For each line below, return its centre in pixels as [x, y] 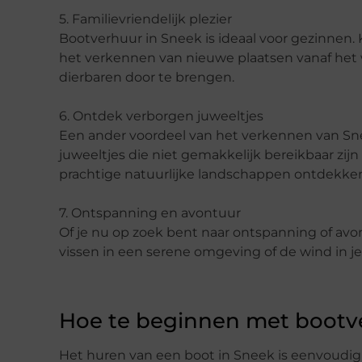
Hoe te [97, 321]
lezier [215, 19]
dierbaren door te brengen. [147, 77]
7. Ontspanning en [120, 213]
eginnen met [223, 321]
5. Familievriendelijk [124, 19]
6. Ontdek [93, 116]
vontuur [215, 213]
